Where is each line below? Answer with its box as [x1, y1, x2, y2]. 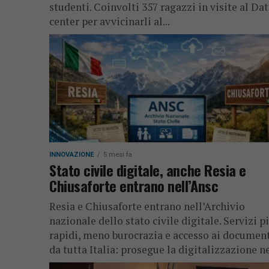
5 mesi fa [103, 151, 132, 159]
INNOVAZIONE [49, 151, 94, 159]
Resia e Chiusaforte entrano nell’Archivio [49, 199, 245, 213]
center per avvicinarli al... [49, 14, 170, 28]
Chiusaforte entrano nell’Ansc [49, 175, 219, 196]
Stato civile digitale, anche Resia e [49, 159, 246, 181]
